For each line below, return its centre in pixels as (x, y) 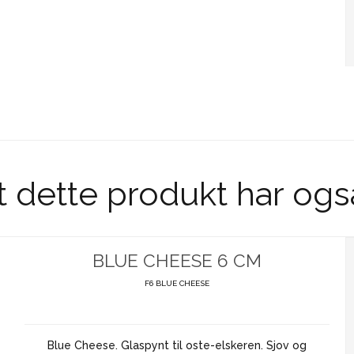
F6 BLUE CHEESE (177, 283)
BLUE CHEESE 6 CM (177, 260)
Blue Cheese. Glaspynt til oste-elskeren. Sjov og (177, 345)
